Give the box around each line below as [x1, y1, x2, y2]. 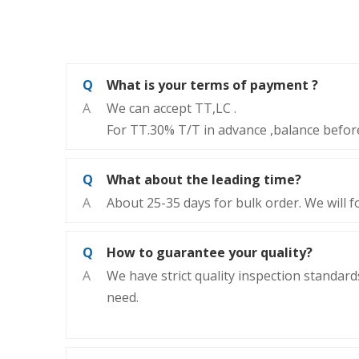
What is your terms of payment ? [107, 76, 318, 95]
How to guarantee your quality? [107, 244, 313, 262]
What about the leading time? [107, 171, 301, 189]
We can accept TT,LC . [107, 99, 236, 118]
